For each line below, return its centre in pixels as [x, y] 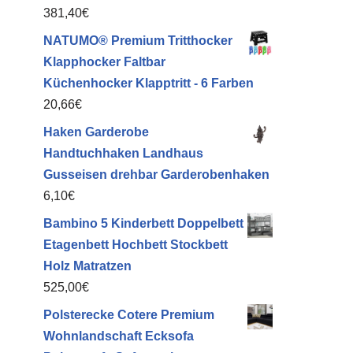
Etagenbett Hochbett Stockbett [136, 245]
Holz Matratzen [87, 266]
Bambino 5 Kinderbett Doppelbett [143, 223]
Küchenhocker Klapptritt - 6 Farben [149, 83]
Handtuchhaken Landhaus [123, 153]
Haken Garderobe [96, 132]
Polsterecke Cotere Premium [129, 315]
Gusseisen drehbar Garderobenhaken [156, 175]
